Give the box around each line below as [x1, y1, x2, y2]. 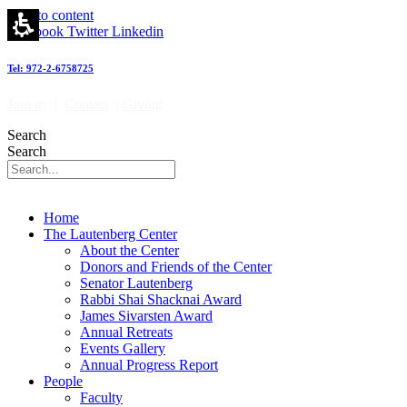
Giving [123, 95, 163, 112]
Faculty [80, 389, 123, 405]
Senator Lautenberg [80, 274, 193, 291]
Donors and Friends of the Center [80, 258, 272, 274]
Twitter [67, 24, 108, 39]
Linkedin [112, 24, 164, 39]
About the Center [80, 242, 179, 258]
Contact [65, 95, 109, 112]
